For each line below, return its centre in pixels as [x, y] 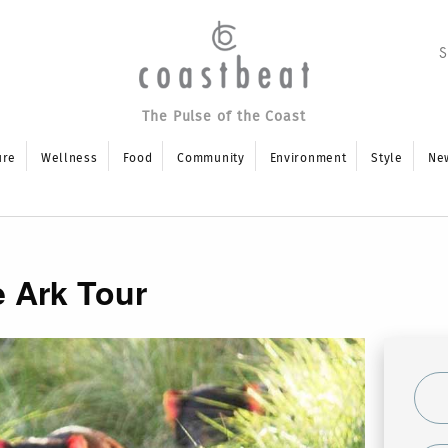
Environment [308, 158]
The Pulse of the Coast [224, 117]
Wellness [69, 158]
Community [211, 158]
